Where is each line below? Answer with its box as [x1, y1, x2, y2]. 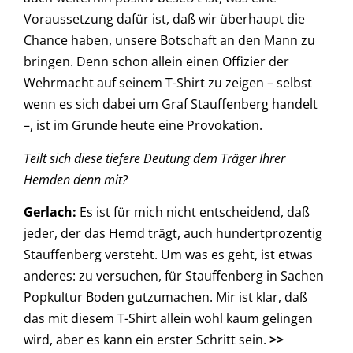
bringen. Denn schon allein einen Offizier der [24, 53, 289, 71]
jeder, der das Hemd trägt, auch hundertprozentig [24, 225, 322, 242]
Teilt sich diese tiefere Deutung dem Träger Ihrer [24, 149, 285, 167]
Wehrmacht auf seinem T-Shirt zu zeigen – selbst [24, 74, 312, 92]
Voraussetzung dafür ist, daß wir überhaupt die [24, 10, 305, 28]
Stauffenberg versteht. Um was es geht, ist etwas [24, 246, 313, 263]
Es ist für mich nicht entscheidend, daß [76, 203, 310, 221]
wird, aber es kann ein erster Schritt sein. [24, 331, 269, 348]
